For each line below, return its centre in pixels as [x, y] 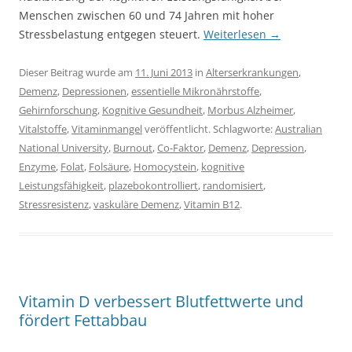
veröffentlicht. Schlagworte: [209, 129]
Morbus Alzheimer [250, 110]
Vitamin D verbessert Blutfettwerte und [161, 302]
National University [64, 148]
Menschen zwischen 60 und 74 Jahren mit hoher [147, 16]
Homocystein [165, 167]
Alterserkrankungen [252, 73]
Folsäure [109, 167]
